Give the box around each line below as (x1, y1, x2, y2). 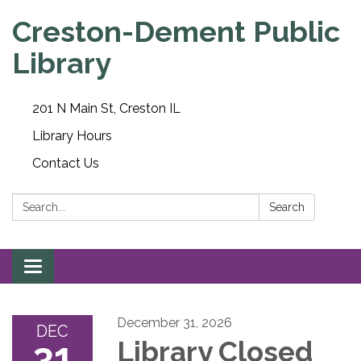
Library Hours (32, 128, 112, 143)
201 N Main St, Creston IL (32, 101, 180, 116)
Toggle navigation (32, 260, 139, 276)
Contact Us (32, 156, 99, 171)
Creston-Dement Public (12, 15, 340, 48)
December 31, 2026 (117, 315, 232, 330)
